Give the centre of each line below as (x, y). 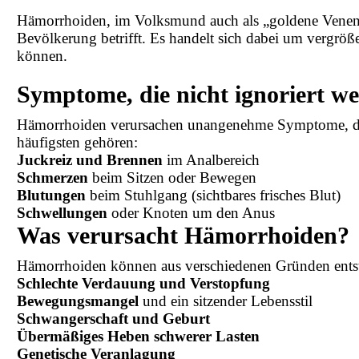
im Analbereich (212, 160)
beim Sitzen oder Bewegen (173, 178)
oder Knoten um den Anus (192, 213)
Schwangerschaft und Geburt (114, 319)
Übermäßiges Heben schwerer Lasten (139, 337)
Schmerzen (53, 178)
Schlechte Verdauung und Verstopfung (144, 284)
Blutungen (52, 196)
